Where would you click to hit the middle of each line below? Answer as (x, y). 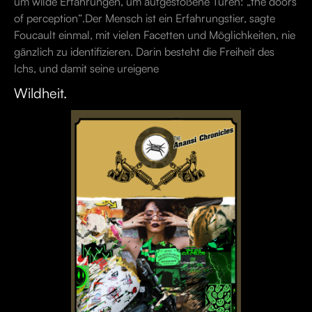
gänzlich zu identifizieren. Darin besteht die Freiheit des (144, 52)
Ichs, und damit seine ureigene (86, 68)
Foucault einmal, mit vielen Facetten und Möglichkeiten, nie (155, 35)
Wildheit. (40, 93)
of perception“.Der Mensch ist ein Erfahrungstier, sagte (145, 18)
